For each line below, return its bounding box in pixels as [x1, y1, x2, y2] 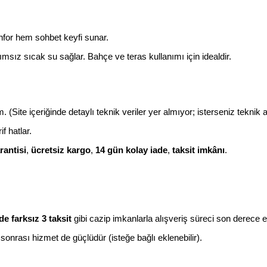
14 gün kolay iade [95, 145, 167, 155]
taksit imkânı [172, 145, 225, 155]
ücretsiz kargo [31, 145, 91, 155]
